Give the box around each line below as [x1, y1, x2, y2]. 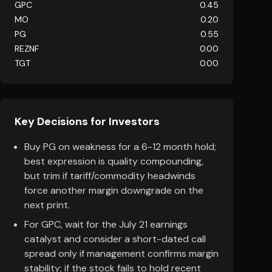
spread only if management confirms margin [24, 247, 219, 260]
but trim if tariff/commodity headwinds [24, 169, 195, 182]
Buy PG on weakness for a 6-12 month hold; [24, 140, 216, 153]
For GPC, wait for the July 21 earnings [24, 218, 188, 231]
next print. [24, 199, 70, 211]
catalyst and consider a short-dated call [24, 233, 206, 245]
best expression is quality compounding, [24, 155, 203, 168]
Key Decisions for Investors [15, 114, 160, 129]
